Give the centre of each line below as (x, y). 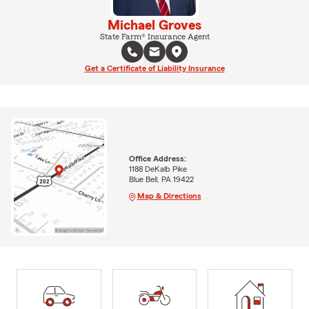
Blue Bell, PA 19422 (161, 179)
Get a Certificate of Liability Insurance (154, 68)
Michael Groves (154, 26)
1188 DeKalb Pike (158, 169)
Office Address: (157, 158)
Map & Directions (169, 196)
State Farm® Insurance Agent (154, 37)
